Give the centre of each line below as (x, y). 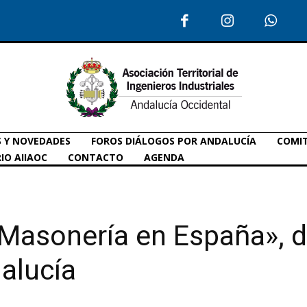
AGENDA (164, 157)
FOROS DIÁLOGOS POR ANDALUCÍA (174, 140)
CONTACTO (96, 157)
